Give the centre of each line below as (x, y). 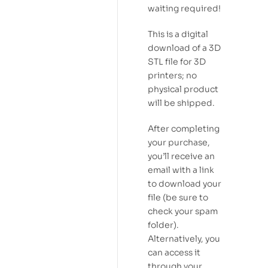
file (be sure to (178, 197)
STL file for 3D (177, 61)
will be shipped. (181, 103)
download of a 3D (184, 48)
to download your (185, 183)
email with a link (181, 170)
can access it (174, 252)
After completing (184, 128)
